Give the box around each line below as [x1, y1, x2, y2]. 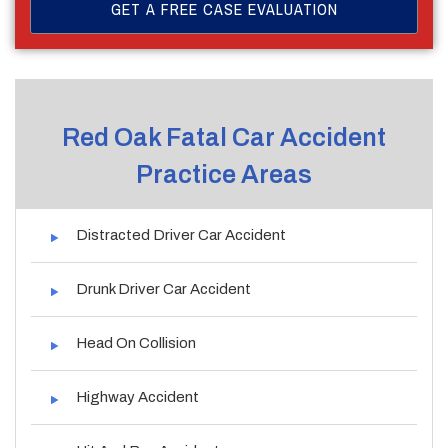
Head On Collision [76, 334, 196, 351]
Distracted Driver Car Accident [76, 226, 286, 243]
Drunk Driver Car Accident [76, 280, 251, 297]
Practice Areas [136, 160, 312, 188]
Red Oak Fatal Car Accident [62, 123, 386, 151]
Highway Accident [76, 388, 199, 405]
